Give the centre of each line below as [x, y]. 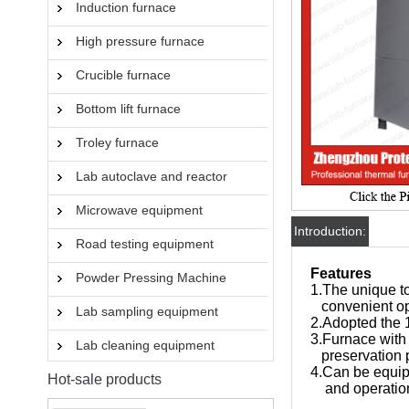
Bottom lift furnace [128, 109]
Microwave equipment [139, 210]
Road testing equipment [145, 244]
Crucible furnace [123, 75]
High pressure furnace [140, 41]
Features [343, 273]
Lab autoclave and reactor [152, 176]
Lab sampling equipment [147, 311]
